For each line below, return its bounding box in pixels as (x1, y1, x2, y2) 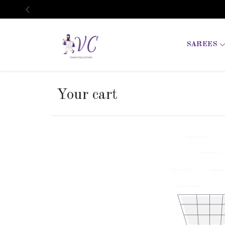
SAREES (186, 41, 220, 49)
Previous (27, 10, 57, 18)
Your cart (57, 87, 118, 103)
